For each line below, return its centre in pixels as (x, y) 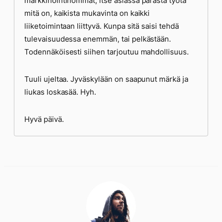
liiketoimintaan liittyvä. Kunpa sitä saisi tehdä (102, 26)
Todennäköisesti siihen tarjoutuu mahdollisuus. (107, 52)
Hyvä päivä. (44, 119)
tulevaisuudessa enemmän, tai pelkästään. (98, 39)
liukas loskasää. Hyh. (60, 92)
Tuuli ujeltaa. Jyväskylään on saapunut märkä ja (106, 79)
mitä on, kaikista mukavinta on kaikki (87, 13)
